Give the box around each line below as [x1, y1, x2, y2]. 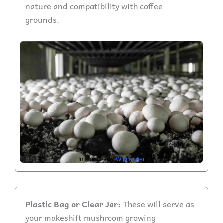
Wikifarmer [116, 155, 145, 163]
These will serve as [123, 197, 194, 210]
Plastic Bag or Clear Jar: [25, 197, 123, 210]
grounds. [25, 12, 59, 26]
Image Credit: [78, 155, 116, 163]
